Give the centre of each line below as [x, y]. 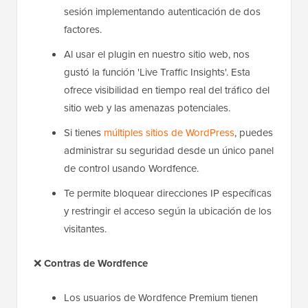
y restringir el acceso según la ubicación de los [168, 211]
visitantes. [85, 229]
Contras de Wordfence [96, 263]
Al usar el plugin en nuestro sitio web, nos [157, 54]
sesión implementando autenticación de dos [162, 11]
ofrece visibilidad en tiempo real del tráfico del [167, 90]
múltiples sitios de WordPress [169, 132]
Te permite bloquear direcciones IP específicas [168, 193]
